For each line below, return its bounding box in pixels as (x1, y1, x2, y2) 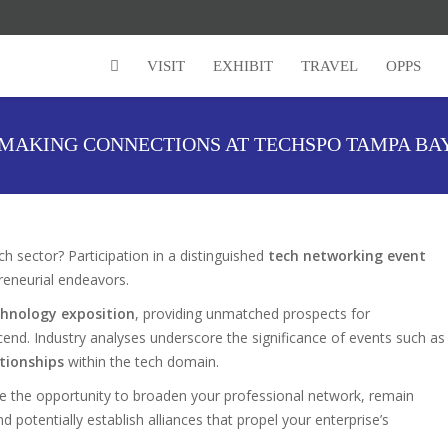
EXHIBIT (213, 58, 273, 74)
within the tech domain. (64, 352, 219, 371)
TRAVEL (301, 58, 358, 74)
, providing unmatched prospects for (135, 304, 370, 323)
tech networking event (268, 246, 426, 265)
